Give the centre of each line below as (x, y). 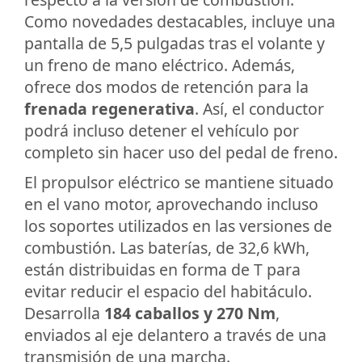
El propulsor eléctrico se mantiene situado (179, 183)
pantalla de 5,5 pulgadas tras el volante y (175, 44)
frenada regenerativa (109, 109)
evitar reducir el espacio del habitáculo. (168, 292)
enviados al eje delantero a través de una (175, 335)
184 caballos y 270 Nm (190, 314)
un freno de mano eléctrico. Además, (160, 65)
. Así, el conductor (259, 109)
